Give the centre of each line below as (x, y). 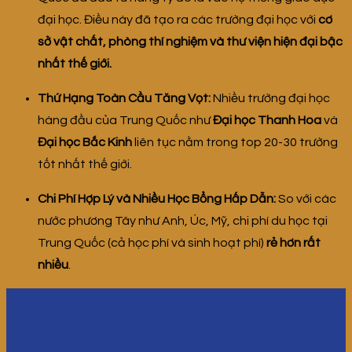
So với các (306, 199)
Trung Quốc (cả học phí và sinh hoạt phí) (152, 243)
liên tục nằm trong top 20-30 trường (235, 143)
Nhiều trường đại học (270, 99)
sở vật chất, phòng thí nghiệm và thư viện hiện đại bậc (190, 42)
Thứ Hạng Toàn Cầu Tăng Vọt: (124, 99)
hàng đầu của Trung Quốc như (125, 121)
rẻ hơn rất (293, 243)
